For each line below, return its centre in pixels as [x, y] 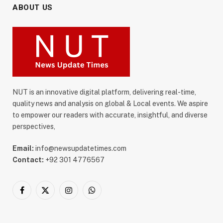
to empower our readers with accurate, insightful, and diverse [110, 115]
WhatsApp [108, 194]
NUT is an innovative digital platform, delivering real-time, [104, 92]
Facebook [37, 194]
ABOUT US [33, 7]
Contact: [28, 160]
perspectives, [34, 126]
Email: [23, 148]
